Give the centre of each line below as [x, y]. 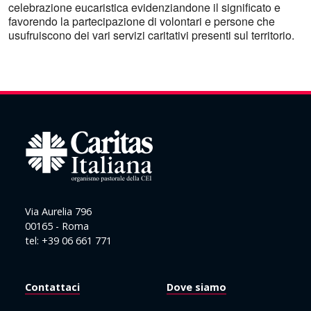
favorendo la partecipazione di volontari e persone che [142, 21]
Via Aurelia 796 [58, 211]
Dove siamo [196, 287]
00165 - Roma [57, 226]
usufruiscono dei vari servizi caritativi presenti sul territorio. [151, 35]
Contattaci [52, 287]
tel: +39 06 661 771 [68, 240]
